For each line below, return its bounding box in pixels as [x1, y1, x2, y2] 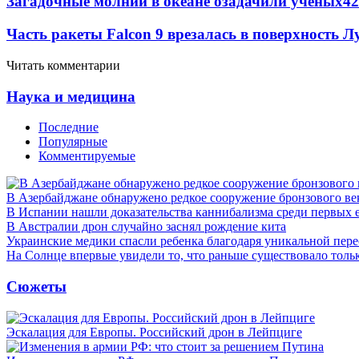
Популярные [38, 135, 107, 149]
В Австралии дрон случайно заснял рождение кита [6, 220, 286, 234]
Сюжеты [6, 277, 67, 295]
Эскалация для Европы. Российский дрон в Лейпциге [6, 325, 302, 339]
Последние [38, 120, 99, 135]
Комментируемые [38, 149, 135, 163]
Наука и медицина [6, 87, 135, 105]
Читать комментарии [6, 58, 120, 72]
